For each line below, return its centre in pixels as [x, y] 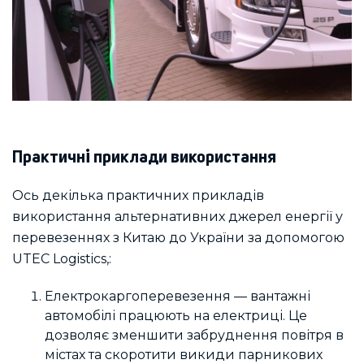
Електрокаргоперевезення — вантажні [178, 296]
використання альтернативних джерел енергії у [178, 217]
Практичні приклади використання [144, 158]
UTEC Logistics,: [62, 259]
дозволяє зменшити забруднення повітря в [194, 335]
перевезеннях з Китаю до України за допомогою [178, 238]
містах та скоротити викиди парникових [184, 354]
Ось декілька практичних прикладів [138, 196]
